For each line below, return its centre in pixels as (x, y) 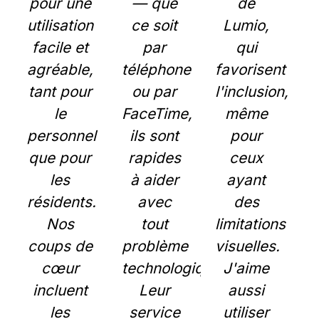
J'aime (246, 268)
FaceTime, (157, 114)
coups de (60, 246)
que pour (60, 158)
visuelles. (248, 246)
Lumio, (246, 25)
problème (155, 246)
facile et (60, 47)
